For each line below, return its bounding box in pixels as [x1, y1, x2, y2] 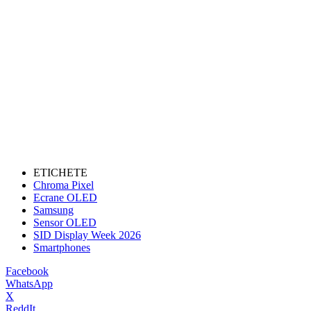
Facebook [6, 264, 49, 277]
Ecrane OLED [33, 191, 97, 203]
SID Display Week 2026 [33, 228, 141, 241]
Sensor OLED [33, 216, 96, 228]
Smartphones [33, 241, 90, 253]
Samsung [33, 203, 74, 216]
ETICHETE [33, 166, 87, 178]
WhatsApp [6, 277, 53, 289]
